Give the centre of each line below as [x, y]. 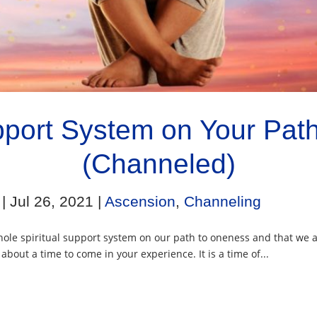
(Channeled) [158, 164]
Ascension [140, 202]
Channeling [223, 202]
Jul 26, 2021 [52, 202]
